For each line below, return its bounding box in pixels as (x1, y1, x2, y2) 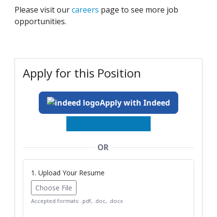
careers (72, 4, 99, 15)
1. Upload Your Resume (31, 168, 105, 178)
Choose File (35, 183, 72, 193)
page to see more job (99, 4, 178, 15)
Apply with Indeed (100, 97, 170, 108)
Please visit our (15, 4, 72, 15)
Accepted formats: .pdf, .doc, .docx (31, 197, 123, 205)
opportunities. (15, 16, 66, 27)
